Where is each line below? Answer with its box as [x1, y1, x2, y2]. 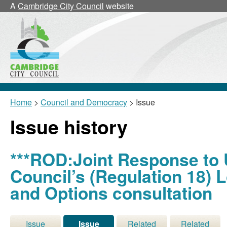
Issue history [10, 113, 128, 140]
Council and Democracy [41, 96, 127, 108]
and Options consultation [10, 180, 212, 205]
